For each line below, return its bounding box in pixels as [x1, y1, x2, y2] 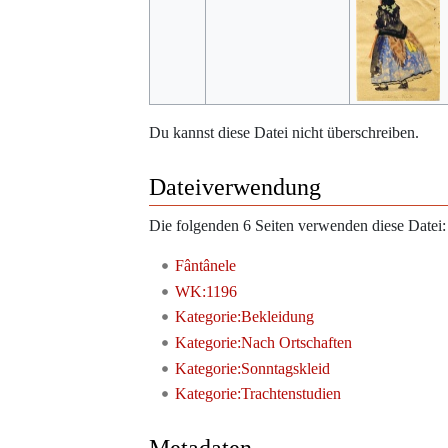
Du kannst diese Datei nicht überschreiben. [149, 124, 419, 142]
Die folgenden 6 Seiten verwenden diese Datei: [149, 217, 446, 235]
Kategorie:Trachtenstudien [174, 385, 341, 403]
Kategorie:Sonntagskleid [174, 359, 330, 377]
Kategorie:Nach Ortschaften [174, 333, 352, 351]
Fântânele [174, 257, 236, 275]
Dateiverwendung [149, 174, 321, 201]
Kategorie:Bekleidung [174, 308, 314, 326]
